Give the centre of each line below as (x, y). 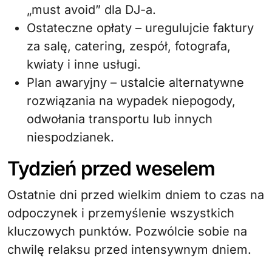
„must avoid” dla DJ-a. (91, 10)
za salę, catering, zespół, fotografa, (129, 46)
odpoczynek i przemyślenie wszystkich (121, 213)
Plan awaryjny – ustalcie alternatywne (135, 83)
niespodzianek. (70, 137)
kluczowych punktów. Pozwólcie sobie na (127, 231)
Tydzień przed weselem (111, 168)
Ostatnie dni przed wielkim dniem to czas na (136, 195)
